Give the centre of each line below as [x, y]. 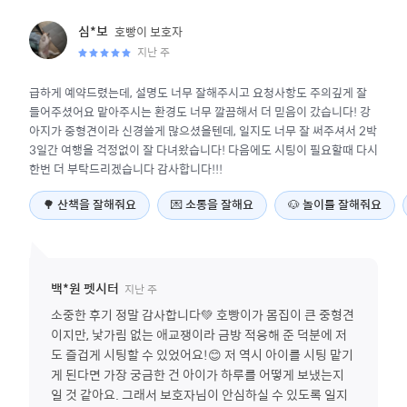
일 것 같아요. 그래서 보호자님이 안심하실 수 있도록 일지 [199, 394]
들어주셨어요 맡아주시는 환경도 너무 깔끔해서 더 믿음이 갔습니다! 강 [200, 111]
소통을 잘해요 [219, 205]
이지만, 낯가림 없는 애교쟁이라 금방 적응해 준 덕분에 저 [199, 334]
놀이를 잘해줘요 [342, 205]
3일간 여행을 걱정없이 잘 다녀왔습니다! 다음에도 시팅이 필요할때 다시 [203, 149]
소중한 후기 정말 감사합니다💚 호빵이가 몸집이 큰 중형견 [203, 314]
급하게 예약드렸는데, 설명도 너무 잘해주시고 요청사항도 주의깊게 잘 [198, 92]
